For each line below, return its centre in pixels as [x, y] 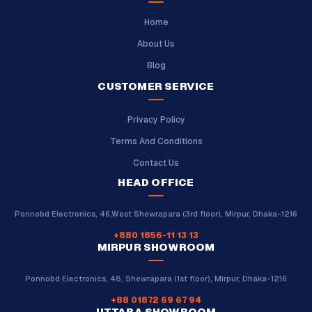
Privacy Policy [156, 119]
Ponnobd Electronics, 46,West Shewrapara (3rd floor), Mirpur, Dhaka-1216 [156, 213]
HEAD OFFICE [156, 182]
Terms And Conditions [156, 141]
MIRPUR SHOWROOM [156, 247]
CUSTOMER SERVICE [156, 86]
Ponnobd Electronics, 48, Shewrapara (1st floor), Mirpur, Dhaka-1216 [156, 278]
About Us [156, 44]
